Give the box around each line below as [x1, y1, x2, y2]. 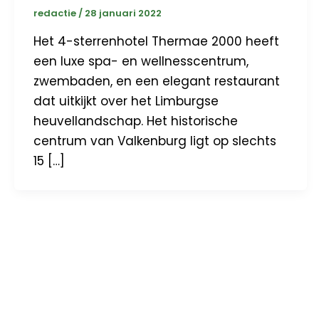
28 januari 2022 [85, 6, 162, 20]
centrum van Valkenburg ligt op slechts [33, 132, 276, 150]
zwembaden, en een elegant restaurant [33, 72, 280, 90]
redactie [33, 6, 78, 20]
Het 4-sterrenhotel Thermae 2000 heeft [33, 32, 279, 50]
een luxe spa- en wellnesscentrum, [33, 52, 249, 70]
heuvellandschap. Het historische [33, 112, 238, 130]
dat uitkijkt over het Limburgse [33, 92, 219, 110]
